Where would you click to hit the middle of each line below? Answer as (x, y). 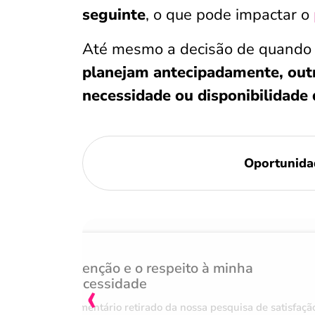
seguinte (114, 15)
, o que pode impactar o (230, 15)
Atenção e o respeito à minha (160, 268)
